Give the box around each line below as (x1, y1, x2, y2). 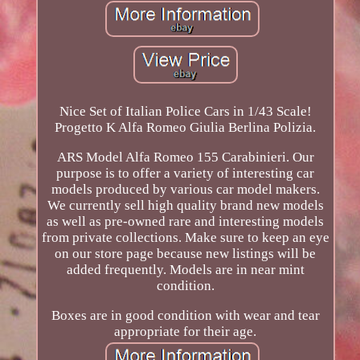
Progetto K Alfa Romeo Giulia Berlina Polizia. (55, 119, 317, 135)
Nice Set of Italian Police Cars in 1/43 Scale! (59, 103, 312, 119)
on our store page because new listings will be (55, 245, 317, 261)
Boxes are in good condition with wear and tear (51, 307, 320, 323)
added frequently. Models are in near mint (66, 261, 305, 277)
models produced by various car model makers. (51, 181, 320, 197)
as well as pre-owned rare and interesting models (47, 213, 325, 229)
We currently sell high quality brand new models (47, 197, 324, 213)
